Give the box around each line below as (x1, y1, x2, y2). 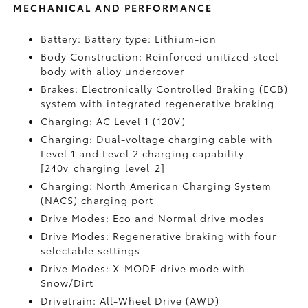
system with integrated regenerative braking (41, 96, 275, 110)
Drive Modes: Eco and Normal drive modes (41, 211, 265, 225)
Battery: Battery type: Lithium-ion (41, 32, 217, 45)
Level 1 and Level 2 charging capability (41, 146, 245, 160)
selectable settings (41, 243, 141, 257)
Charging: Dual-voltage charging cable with (41, 132, 274, 146)
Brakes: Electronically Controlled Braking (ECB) (41, 82, 289, 96)
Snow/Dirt (41, 276, 94, 289)
